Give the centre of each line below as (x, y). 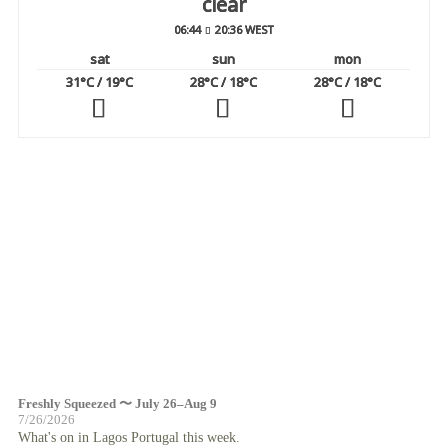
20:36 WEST (244, 29)
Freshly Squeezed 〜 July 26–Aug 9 (117, 403)
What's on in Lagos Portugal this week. (128, 437)
